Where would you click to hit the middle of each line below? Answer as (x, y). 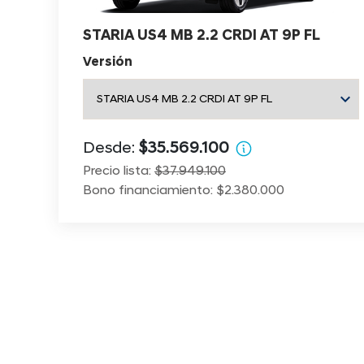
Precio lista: (119, 172)
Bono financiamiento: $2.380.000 (184, 191)
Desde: (111, 149)
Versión (108, 63)
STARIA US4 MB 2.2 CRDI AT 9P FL (201, 37)
